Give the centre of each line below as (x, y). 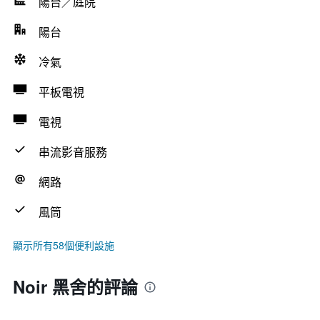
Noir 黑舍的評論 (75, 286)
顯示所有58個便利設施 (64, 245)
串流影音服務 (73, 152)
